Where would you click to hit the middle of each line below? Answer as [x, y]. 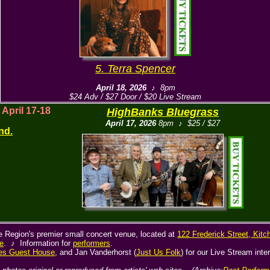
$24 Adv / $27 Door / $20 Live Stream [135, 97]
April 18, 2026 [121, 88]
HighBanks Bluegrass [163, 112]
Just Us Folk [159, 252]
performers [92, 243]
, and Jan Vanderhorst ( [96, 252]
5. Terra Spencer [135, 69]
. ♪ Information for [38, 243]
